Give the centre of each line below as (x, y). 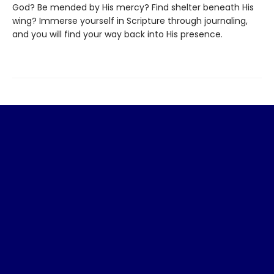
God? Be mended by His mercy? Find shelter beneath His (133, 7)
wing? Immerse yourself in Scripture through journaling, (130, 21)
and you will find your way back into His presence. (117, 34)
